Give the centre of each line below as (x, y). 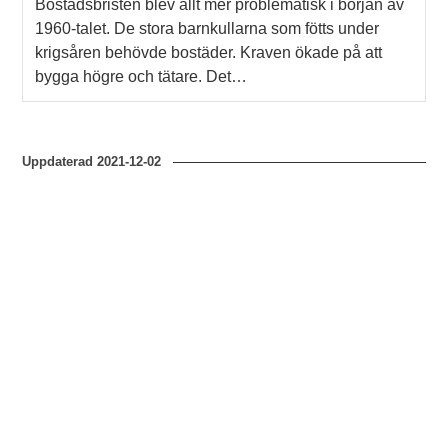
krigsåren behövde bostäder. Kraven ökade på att (209, 53)
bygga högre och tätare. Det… (141, 77)
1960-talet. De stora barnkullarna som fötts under (207, 29)
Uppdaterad (60, 162)
